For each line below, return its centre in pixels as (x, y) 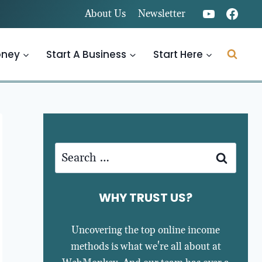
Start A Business (87, 54)
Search (72, 152)
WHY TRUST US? (146, 197)
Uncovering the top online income (146, 230)
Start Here (178, 54)
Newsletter (161, 14)
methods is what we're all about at (146, 247)
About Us (106, 14)
